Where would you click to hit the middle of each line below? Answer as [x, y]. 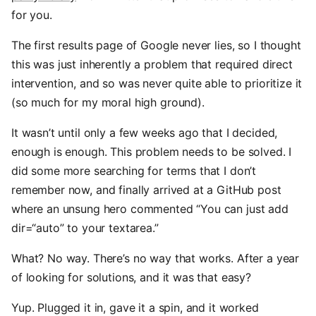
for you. [32, 15]
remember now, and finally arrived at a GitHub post [146, 190]
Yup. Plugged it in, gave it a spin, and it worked [135, 308]
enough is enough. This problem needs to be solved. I [152, 152]
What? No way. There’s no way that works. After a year [156, 258]
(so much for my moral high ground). [108, 102]
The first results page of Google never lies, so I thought [156, 45]
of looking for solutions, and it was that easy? [131, 277]
